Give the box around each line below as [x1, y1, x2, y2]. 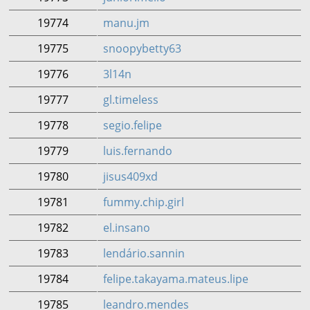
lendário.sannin [103, 246, 185, 261]
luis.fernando [103, 143, 172, 158]
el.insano [103, 220, 150, 235]
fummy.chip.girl [103, 194, 184, 210]
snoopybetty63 [103, 41, 181, 56]
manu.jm [103, 15, 149, 30]
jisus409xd [103, 169, 158, 184]
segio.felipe [103, 118, 162, 133]
